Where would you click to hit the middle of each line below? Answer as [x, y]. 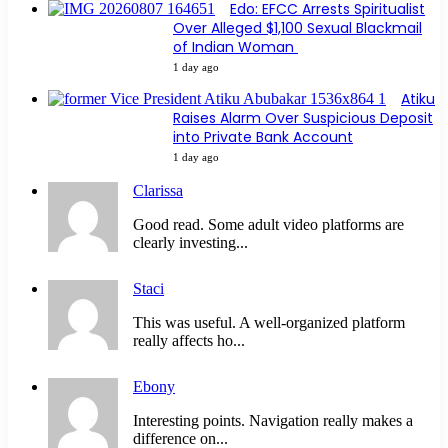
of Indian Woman [235, 47]
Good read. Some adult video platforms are [268, 225]
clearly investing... [190, 243]
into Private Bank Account [263, 137]
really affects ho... [189, 341]
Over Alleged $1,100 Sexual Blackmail [297, 28]
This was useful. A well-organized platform [269, 323]
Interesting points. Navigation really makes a [273, 421]
